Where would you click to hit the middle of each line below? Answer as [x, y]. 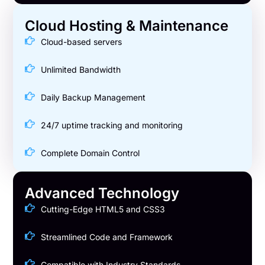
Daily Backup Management [93, 97]
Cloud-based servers [81, 41]
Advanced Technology [102, 193]
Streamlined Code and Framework [106, 237]
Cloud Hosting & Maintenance [127, 25]
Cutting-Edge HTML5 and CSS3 [103, 209]
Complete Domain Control [90, 153]
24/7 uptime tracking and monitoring [112, 125]
